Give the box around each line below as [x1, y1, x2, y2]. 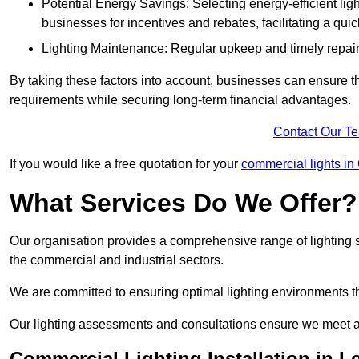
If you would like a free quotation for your [10, 157, 241, 171]
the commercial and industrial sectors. [10, 253, 224, 268]
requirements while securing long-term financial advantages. [10, 93, 351, 107]
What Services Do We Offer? [10, 188, 357, 218]
